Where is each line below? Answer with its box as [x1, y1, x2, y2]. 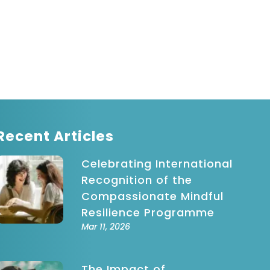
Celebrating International [81, 156, 233, 172]
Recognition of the [81, 172, 193, 188]
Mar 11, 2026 [81, 220, 131, 233]
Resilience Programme [81, 205, 215, 221]
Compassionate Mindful [81, 189, 224, 204]
